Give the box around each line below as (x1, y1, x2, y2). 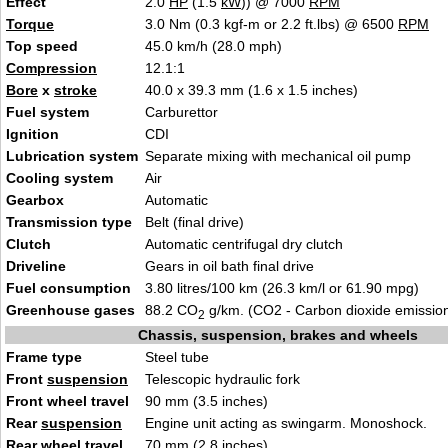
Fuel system (6, 104, 89, 120)
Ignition (6, 126, 59, 142)
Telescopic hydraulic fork (145, 371, 300, 387)
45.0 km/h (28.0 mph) (145, 38, 282, 54)
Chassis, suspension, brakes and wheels (138, 327, 418, 343)
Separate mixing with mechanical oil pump (145, 148, 411, 164)
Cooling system (6, 170, 113, 186)
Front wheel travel (6, 393, 129, 409)
